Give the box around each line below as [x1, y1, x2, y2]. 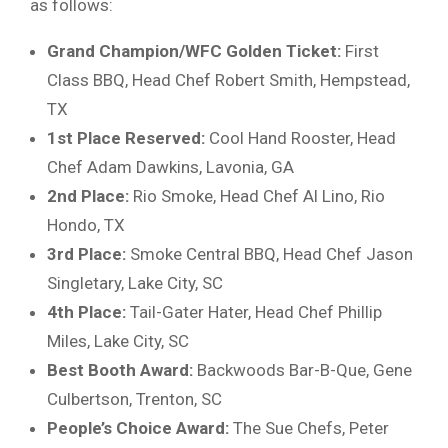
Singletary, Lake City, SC [47, 272, 223, 293]
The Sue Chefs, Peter [229, 417, 389, 438]
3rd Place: [47, 243, 126, 264]
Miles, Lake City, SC [47, 330, 189, 351]
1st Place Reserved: [47, 127, 205, 148]
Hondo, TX [47, 214, 125, 235]
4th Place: [47, 301, 126, 322]
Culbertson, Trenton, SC [47, 388, 222, 409]
